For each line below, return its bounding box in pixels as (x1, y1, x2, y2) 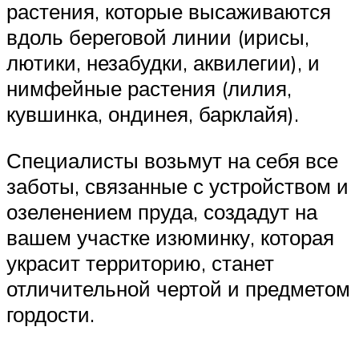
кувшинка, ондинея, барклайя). (6, 101, 299, 127)
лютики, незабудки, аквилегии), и (6, 50, 320, 76)
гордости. (6, 301, 95, 328)
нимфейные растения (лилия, (6, 75, 292, 102)
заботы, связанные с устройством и (6, 173, 349, 200)
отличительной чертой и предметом (6, 276, 350, 302)
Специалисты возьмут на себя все (6, 147, 338, 174)
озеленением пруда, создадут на (6, 199, 317, 225)
